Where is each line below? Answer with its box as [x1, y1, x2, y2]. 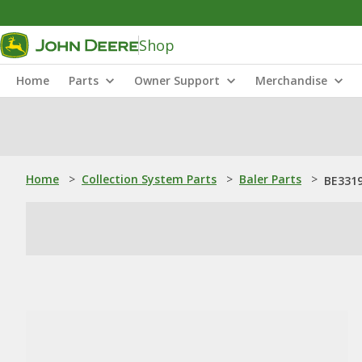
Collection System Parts [82, 171, 217, 187]
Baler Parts [239, 171, 301, 187]
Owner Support [134, 73, 220, 88]
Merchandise [255, 73, 327, 88]
